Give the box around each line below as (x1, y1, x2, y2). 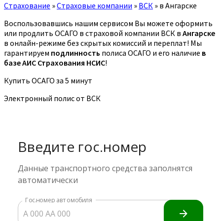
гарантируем (4, 47, 51, 58)
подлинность (51, 47, 100, 58)
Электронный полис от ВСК (4, 93, 101, 103)
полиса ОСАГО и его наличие (100, 47, 202, 58)
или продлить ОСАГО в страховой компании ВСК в (4, 28, 183, 38)
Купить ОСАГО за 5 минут (4, 75, 92, 85)
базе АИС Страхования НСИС (4, 57, 105, 68)
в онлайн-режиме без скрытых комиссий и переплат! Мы (4, 37, 202, 48)
